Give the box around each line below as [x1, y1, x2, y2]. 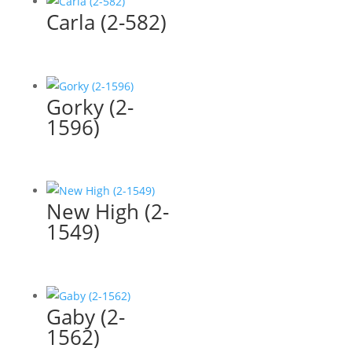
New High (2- [46, 197, 169, 226]
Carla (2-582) [46, 8, 167, 37]
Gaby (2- [46, 302, 125, 331]
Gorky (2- [46, 92, 134, 121]
